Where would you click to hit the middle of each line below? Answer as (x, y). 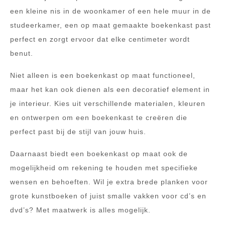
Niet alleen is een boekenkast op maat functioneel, (103, 75)
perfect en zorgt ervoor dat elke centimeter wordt (100, 39)
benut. (22, 53)
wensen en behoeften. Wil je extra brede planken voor (109, 182)
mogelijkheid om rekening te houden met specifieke (104, 167)
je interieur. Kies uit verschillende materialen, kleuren (108, 103)
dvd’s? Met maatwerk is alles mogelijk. (80, 210)
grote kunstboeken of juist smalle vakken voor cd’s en (108, 196)
